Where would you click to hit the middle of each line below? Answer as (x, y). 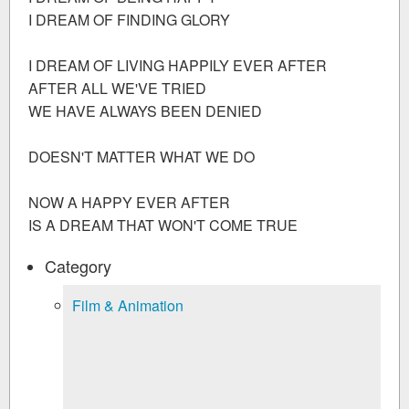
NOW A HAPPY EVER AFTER (129, 202)
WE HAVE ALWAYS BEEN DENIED (145, 110)
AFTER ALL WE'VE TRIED (117, 88)
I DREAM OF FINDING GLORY (129, 19)
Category (78, 265)
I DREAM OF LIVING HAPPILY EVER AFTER (178, 65)
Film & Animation (127, 305)
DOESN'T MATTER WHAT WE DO (142, 156)
